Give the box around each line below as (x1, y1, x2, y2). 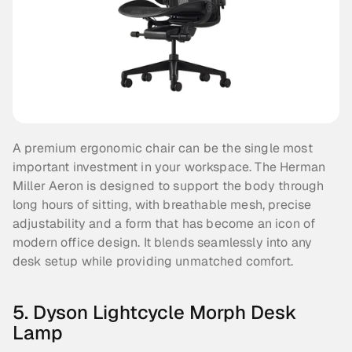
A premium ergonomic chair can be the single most (13, 140, 313, 157)
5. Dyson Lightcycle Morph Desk (13, 300, 297, 325)
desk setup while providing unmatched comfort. (13, 253, 294, 270)
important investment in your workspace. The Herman (13, 159, 326, 176)
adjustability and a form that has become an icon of (13, 215, 316, 233)
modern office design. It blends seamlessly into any (13, 234, 313, 251)
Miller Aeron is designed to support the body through (13, 178, 324, 195)
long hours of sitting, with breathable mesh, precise (13, 196, 312, 214)
